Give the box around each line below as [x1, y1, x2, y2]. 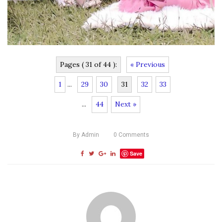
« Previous [130, 59, 166, 69]
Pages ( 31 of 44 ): [60, 59, 117, 69]
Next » [114, 100, 136, 109]
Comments [117, 131, 149, 138]
